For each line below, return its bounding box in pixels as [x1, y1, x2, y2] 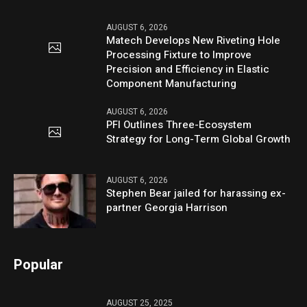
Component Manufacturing [106, 76, 237, 92]
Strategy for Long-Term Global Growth [106, 132, 291, 147]
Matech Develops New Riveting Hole [106, 33, 281, 49]
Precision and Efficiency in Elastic [106, 62, 270, 77]
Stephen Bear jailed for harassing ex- [106, 185, 286, 201]
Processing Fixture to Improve [106, 47, 252, 63]
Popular [14, 254, 64, 275]
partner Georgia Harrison [106, 199, 228, 215]
